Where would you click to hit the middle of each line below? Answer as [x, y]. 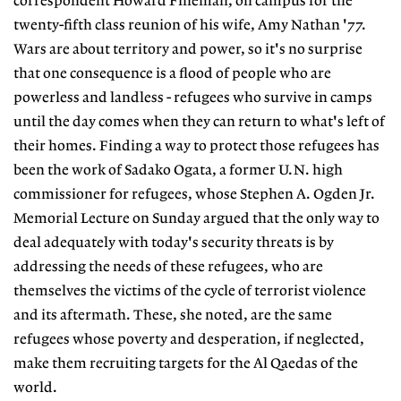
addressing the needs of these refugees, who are [168, 268]
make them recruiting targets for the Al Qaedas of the [186, 364]
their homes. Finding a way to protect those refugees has [196, 147]
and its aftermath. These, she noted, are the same [173, 316]
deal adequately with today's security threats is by [174, 243]
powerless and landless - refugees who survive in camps [193, 98]
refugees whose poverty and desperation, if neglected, [189, 340]
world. [35, 388]
